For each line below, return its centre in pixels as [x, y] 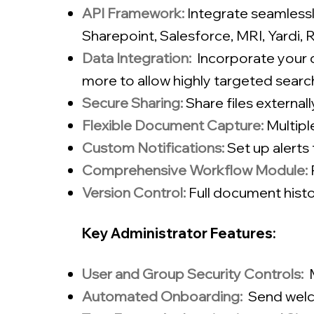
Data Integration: [138, 58]
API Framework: [133, 13]
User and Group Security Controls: [196, 274]
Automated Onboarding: [164, 296]
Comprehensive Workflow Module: [195, 170]
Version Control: [134, 192]
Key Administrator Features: [179, 233]
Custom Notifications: [153, 148]
